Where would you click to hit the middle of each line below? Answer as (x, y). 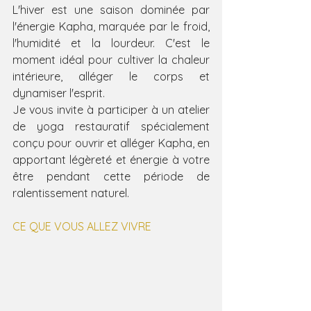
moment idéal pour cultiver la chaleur (111, 60)
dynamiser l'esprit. (59, 93)
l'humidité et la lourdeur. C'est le (111, 43)
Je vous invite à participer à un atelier (111, 110)
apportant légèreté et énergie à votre (111, 160)
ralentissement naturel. (71, 193)
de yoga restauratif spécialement (111, 127)
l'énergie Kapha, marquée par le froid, (111, 27)
